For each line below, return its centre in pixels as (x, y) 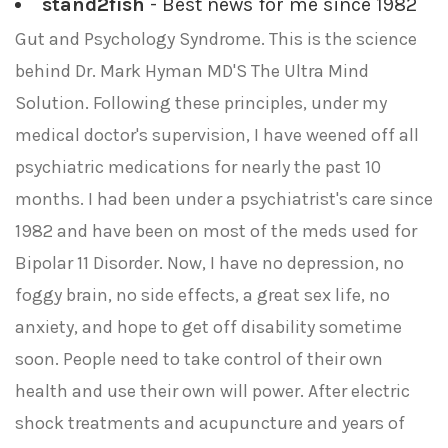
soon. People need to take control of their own (199, 359)
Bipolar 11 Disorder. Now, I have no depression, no (209, 263)
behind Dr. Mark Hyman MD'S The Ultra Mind (192, 71)
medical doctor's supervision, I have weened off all (217, 135)
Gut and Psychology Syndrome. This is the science (216, 39)
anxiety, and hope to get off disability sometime (208, 327)
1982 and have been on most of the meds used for (216, 231)
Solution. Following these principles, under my (201, 103)
